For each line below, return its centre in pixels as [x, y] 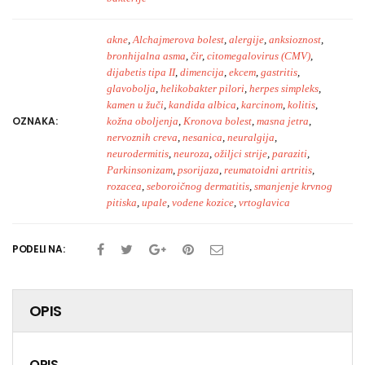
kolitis [301, 105]
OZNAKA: [35, 121]
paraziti [290, 154]
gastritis [279, 72]
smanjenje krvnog [293, 186]
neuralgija [251, 137]
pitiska [122, 202]
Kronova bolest [218, 121]
